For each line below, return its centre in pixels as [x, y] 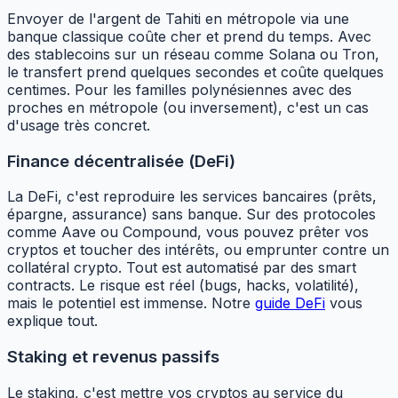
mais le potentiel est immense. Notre [131, 303]
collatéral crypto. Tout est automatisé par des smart [182, 268]
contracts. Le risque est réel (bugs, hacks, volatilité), [183, 286]
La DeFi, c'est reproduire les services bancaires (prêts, [192, 197]
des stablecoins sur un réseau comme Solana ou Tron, [193, 54]
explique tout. [52, 321]
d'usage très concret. [79, 125]
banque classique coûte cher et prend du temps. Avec [189, 36]
